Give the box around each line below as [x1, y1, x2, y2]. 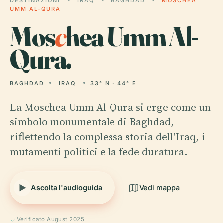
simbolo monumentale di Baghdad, [10, 114, 174, 129]
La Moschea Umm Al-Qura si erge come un [10, 100, 211, 114]
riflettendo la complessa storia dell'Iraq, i [10, 129, 205, 144]
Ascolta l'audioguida [31, 183, 102, 192]
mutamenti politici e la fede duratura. [10, 144, 188, 159]
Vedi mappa [139, 183, 180, 192]
